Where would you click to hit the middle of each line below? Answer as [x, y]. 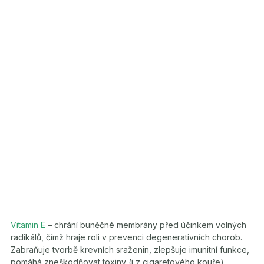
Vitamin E [28, 225]
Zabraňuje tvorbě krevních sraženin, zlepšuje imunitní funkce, [130, 249]
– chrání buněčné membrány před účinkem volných [146, 225]
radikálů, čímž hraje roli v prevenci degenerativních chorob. [126, 237]
